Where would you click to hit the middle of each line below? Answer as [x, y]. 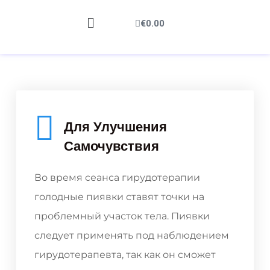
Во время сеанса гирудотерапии [117, 177]
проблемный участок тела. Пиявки [122, 216]
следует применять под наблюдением [132, 235]
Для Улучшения [115, 127]
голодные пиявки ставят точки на [119, 197]
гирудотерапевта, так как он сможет [125, 255]
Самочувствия [111, 146]
